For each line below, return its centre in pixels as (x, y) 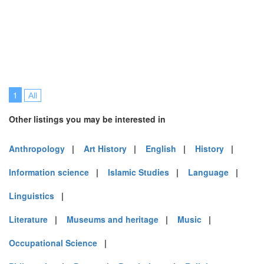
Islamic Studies (138, 172)
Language (208, 172)
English (161, 148)
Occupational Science (53, 243)
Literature (28, 219)
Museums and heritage (113, 219)
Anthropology (37, 148)
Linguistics (32, 196)
